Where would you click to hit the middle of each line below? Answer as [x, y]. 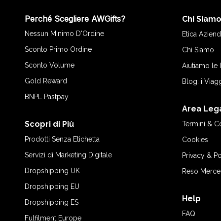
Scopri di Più [49, 124]
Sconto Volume [50, 65]
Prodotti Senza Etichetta [62, 139]
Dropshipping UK [52, 171]
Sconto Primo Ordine [58, 49]
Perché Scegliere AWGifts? [75, 19]
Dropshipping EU [52, 186]
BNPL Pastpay [47, 97]
